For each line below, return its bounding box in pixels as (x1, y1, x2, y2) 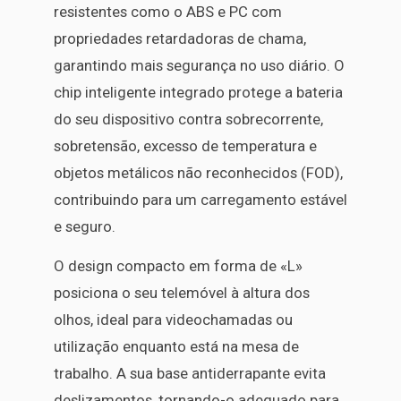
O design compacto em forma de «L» (54, 257, 303, 276)
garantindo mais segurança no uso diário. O (54, 55, 345, 74)
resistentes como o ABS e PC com (54, 2, 282, 21)
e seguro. (54, 217, 115, 235)
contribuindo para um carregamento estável (54, 190, 347, 209)
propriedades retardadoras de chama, (54, 29, 306, 47)
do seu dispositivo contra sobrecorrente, (54, 109, 323, 128)
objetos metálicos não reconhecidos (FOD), (54, 163, 343, 182)
